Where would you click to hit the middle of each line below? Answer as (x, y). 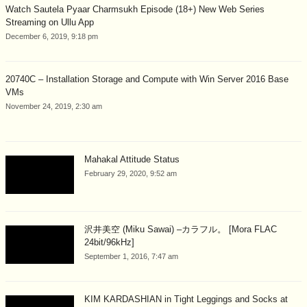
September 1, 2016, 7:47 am (131, 257)
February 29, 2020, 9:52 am (131, 173)
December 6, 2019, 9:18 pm (52, 36)
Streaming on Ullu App (50, 22)
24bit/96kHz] (109, 243)
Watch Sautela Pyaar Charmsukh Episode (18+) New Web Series (135, 9)
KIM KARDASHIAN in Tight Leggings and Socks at (186, 299)
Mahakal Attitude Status (132, 159)
